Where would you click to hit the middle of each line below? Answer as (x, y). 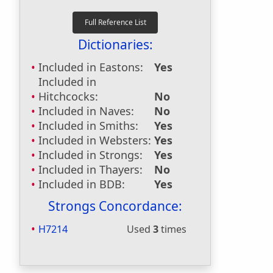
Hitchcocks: (68, 96)
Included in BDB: (82, 184)
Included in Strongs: (90, 155)
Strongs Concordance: (115, 206)
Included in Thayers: (90, 169)
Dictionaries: (115, 44)
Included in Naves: (86, 111)
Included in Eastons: (91, 67)
